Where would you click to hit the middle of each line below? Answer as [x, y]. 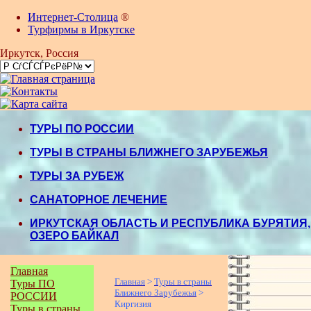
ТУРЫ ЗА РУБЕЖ [77, 176]
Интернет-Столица [73, 17]
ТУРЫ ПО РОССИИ [82, 129]
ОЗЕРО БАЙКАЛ [74, 236]
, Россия [59, 53]
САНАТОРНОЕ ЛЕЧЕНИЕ [99, 200]
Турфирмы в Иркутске [81, 30]
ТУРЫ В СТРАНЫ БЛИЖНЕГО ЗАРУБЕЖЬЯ [149, 152]
